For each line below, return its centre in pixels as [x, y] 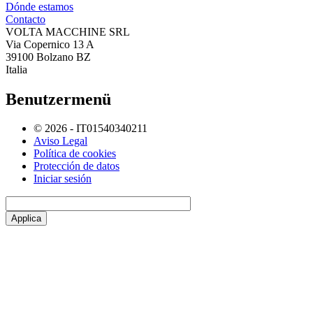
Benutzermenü [58, 99]
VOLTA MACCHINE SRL [68, 31]
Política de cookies [75, 154]
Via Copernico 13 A [50, 44]
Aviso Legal [60, 141]
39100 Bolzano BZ [48, 57]
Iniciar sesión [63, 179]
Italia [16, 69]
